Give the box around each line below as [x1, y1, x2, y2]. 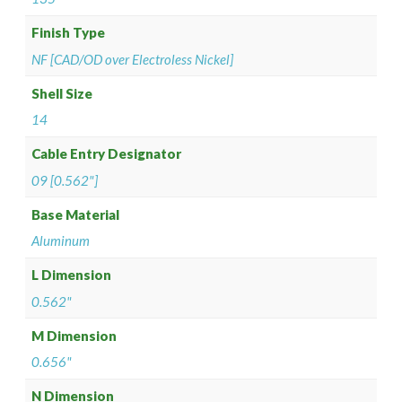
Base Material [31, 205, 120, 223]
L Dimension [31, 267, 112, 284]
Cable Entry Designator [31, 145, 182, 162]
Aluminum [31, 232, 91, 249]
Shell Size [31, 84, 93, 101]
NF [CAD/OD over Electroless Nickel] [31, 50, 234, 67]
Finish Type [31, 24, 106, 41]
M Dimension [31, 327, 118, 344]
